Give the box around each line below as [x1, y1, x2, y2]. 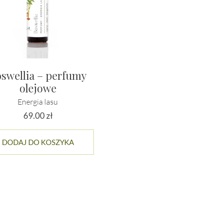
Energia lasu [18, 96, 58, 107]
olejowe [19, 80, 56, 95]
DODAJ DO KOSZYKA [1, 137, 74, 146]
